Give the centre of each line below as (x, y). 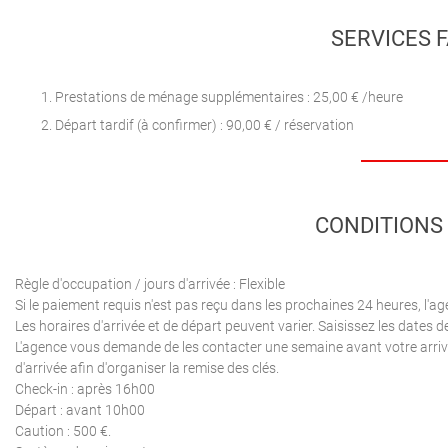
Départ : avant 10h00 (80, 411)
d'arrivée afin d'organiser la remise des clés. (147, 369)
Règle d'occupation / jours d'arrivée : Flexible (150, 285)
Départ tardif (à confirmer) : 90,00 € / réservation (204, 126)
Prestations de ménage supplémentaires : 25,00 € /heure (229, 98)
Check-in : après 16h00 (85, 390)
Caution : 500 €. (63, 432)
